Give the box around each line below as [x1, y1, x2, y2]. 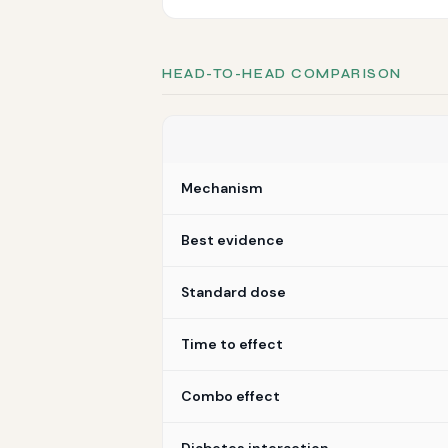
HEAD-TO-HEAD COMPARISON [162, 66, 402, 82]
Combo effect [181, 387, 280, 405]
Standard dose [181, 283, 286, 301]
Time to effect [181, 335, 283, 353]
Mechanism [181, 179, 263, 197]
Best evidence [181, 231, 284, 249]
